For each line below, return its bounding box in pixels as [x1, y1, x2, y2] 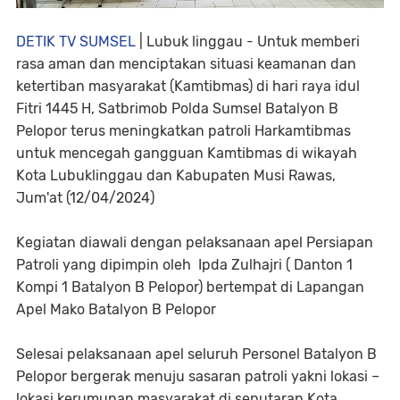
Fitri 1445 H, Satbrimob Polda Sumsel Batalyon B [16, 100, 338, 118]
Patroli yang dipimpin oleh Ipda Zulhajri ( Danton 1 [16, 256, 353, 274]
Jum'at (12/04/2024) [16, 189, 154, 207]
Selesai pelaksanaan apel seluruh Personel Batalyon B [16, 346, 377, 363]
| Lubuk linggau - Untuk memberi [136, 33, 360, 51]
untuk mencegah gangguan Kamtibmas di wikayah [16, 145, 357, 162]
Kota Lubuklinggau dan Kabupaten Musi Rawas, [16, 167, 336, 185]
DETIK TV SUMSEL [16, 33, 136, 51]
